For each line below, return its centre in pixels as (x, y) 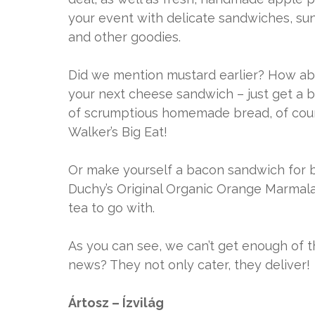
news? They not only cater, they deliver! (189, 265)
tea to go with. (111, 208)
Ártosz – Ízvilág (116, 303)
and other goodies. (124, 37)
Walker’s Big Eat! (118, 132)
